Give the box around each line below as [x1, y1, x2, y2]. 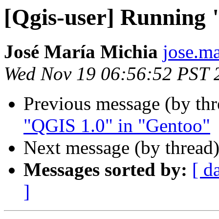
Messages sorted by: [23, 159, 187, 180]
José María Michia [4, 41, 158, 63]
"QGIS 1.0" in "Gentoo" [23, 115, 210, 136]
